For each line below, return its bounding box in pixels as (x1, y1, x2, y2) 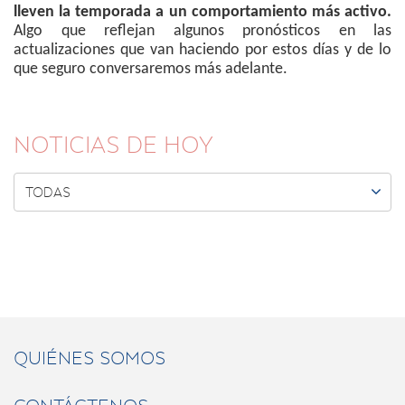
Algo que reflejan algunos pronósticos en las (14, 23, 391, 41)
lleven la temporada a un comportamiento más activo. (14, 4, 391, 22)
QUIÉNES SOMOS (14, 348, 165, 369)
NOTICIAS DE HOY (14, 132, 213, 159)
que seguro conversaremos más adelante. (14, 61, 287, 79)
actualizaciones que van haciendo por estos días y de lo (14, 42, 391, 60)
